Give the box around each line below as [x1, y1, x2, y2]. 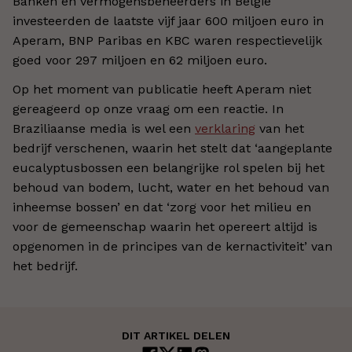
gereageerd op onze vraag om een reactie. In [13, 101, 284, 116]
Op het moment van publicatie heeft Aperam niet [13, 82, 311, 97]
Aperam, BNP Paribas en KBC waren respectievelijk [13, 33, 322, 48]
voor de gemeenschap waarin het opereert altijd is [13, 219, 317, 234]
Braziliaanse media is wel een [13, 121, 195, 136]
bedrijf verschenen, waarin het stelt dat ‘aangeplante [13, 141, 332, 156]
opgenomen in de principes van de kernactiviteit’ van [13, 239, 332, 254]
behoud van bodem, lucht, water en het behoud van [13, 180, 329, 195]
